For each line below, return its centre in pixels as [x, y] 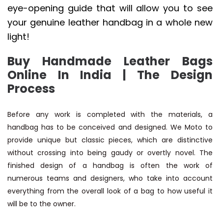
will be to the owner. [41, 204]
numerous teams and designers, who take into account [110, 179]
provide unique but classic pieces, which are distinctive [110, 140]
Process [31, 89]
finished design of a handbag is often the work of [110, 166]
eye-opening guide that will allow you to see [110, 8]
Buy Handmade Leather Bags [110, 61]
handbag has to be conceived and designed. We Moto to [110, 127]
